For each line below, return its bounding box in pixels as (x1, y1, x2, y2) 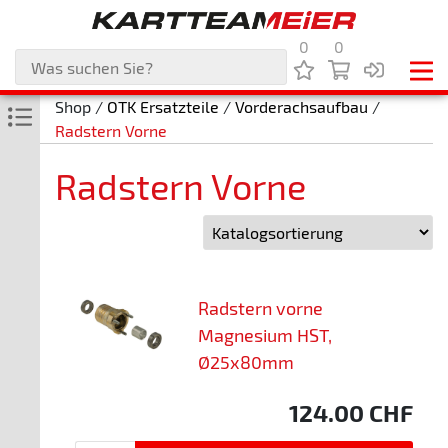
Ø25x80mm (197, 351, 294, 373)
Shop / (55, 97, 107, 116)
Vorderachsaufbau (235, 97, 368, 116)
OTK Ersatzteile (107, 97, 219, 116)
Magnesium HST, (197, 324, 332, 346)
